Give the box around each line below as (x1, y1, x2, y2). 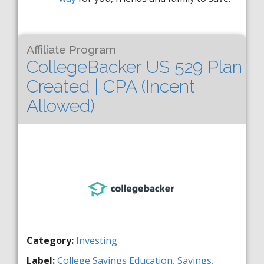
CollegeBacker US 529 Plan (27, 57, 242, 77)
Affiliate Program (27, 43, 116, 57)
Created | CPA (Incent (27, 76, 195, 97)
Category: (27, 234, 74, 247)
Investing (76, 234, 117, 247)
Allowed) (27, 95, 95, 116)
